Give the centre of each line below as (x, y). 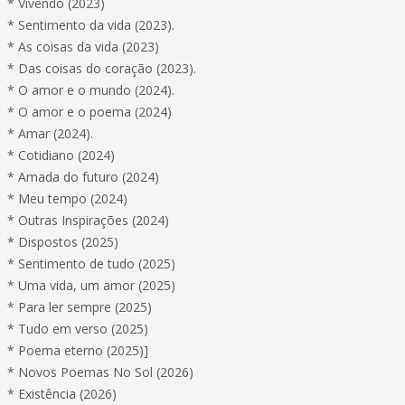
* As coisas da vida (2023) (83, 47)
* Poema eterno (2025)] (78, 350)
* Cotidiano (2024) (61, 155)
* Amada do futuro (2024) (83, 177)
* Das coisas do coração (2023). (102, 68)
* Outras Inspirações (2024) (88, 220)
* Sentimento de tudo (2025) (91, 264)
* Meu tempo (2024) (67, 198)
